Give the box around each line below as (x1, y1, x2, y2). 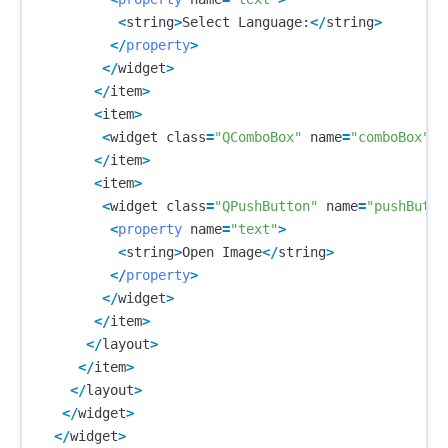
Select (182, 14, 230, 31)
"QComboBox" (214, 129, 302, 146)
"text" (230, 221, 278, 238)
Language (238, 14, 302, 31)
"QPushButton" (214, 198, 318, 215)
